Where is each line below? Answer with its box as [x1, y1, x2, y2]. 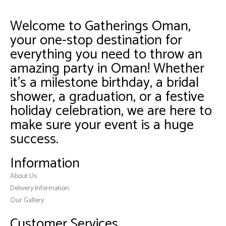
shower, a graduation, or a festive [10, 85, 204, 108]
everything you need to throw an [10, 43, 202, 66]
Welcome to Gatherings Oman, [10, 15, 191, 38]
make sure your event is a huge [10, 114, 194, 137]
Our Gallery [10, 195, 44, 206]
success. [10, 128, 59, 151]
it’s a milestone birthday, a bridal [10, 71, 199, 94]
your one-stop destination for [10, 29, 182, 52]
